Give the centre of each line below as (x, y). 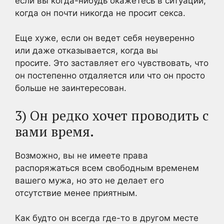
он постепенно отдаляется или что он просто (110, 75)
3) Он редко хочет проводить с (112, 115)
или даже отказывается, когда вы (86, 50)
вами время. (54, 131)
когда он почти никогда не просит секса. (100, 13)
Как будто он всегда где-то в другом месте (107, 218)
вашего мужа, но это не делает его (89, 180)
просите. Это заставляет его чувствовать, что (112, 63)
